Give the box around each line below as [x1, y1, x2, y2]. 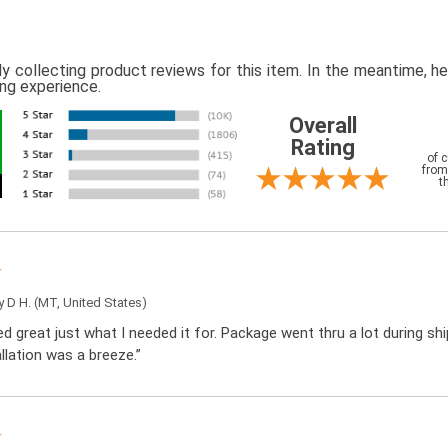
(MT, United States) [31, 295, 147, 310]
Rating [290, 135, 355, 160]
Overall [288, 113, 357, 138]
